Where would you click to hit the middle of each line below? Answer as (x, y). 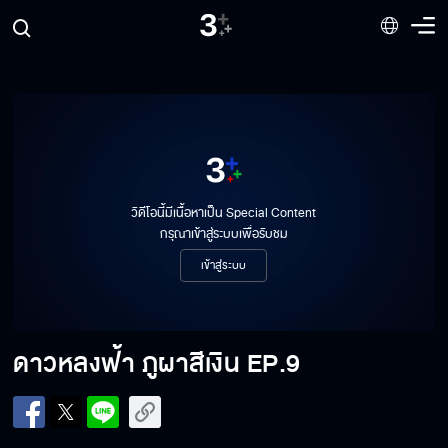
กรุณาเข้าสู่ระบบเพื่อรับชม (223, 234)
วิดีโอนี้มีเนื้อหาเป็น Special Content (224, 213)
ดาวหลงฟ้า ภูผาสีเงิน (127, 363)
